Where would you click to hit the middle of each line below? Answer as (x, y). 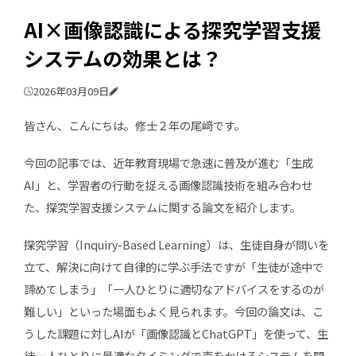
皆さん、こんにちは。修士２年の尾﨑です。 (134, 125)
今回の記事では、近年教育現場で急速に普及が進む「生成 (168, 162)
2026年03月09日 (71, 91)
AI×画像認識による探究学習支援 (172, 30)
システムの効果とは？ (122, 58)
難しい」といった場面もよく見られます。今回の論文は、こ (173, 311)
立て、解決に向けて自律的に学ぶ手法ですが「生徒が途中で (173, 266)
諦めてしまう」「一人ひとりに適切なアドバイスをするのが (174, 288)
